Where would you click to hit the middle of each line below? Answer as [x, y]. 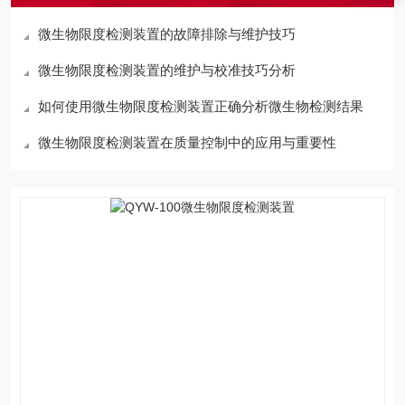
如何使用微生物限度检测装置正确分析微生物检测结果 [201, 106]
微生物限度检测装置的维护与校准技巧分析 [167, 70]
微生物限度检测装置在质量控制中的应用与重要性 [187, 142]
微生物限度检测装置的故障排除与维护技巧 [167, 34]
